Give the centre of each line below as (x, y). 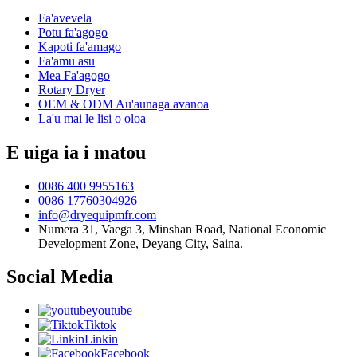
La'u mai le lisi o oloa (92, 118)
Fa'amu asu (67, 61)
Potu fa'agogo (73, 32)
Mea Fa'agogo (74, 75)
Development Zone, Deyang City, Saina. (141, 243)
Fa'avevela (65, 18)
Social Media (60, 277)
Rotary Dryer (72, 89)
